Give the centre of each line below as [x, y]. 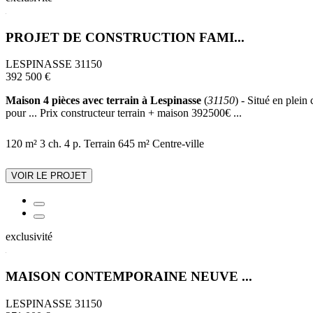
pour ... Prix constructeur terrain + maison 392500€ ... [124, 113]
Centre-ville [178, 144]
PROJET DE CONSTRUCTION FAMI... [125, 37]
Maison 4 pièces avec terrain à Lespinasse [103, 101]
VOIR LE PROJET [49, 176]
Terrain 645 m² [117, 144]
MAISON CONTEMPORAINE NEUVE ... [129, 277]
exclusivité [29, 237]
